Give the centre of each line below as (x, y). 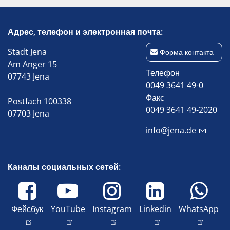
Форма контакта (187, 52)
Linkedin (155, 209)
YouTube (68, 209)
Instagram (112, 209)
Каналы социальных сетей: (64, 167)
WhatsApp (199, 209)
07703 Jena (28, 113)
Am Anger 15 (32, 64)
